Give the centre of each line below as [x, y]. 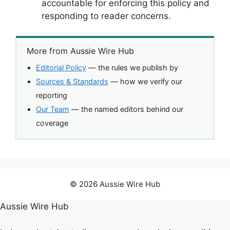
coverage [52, 123]
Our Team [53, 109]
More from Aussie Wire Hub [80, 51]
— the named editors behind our [126, 109]
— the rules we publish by [132, 68]
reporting [52, 95]
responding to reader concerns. [106, 16]
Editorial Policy [61, 68]
